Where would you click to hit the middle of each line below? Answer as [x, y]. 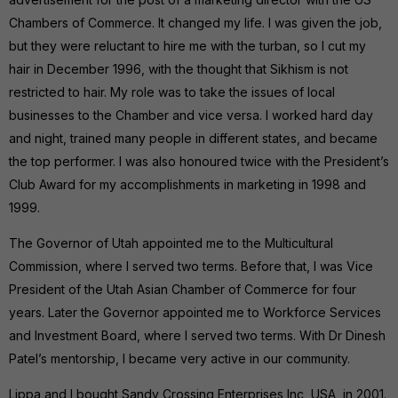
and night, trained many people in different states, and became [193, 138]
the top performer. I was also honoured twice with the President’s [199, 161]
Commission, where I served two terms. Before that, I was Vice [191, 266]
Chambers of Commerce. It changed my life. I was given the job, [195, 22]
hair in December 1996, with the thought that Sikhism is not [179, 68]
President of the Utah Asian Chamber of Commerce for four [183, 289]
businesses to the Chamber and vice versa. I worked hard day [191, 115]
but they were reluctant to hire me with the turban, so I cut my [187, 45]
